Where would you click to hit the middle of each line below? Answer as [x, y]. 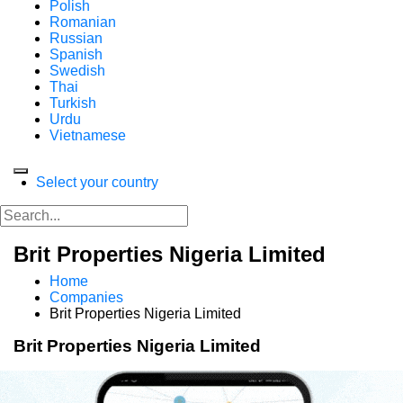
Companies [86, 297]
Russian [76, 38]
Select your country [97, 182]
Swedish [77, 71]
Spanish [76, 54]
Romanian [83, 22]
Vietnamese [88, 135]
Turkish [73, 103]
